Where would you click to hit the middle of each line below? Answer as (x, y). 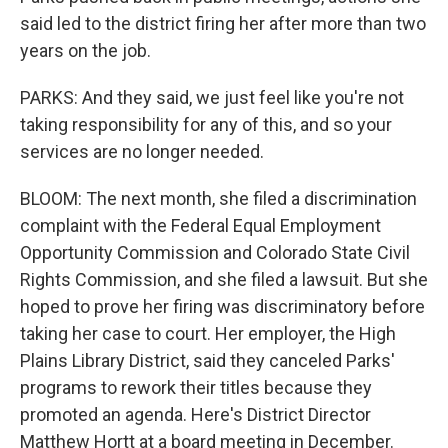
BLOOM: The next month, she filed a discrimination (218, 198)
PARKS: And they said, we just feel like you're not (212, 97)
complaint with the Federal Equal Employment (200, 225)
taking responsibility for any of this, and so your (206, 124)
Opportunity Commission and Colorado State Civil (215, 252)
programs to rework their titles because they (196, 387)
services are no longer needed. (142, 151)
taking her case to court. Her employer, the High (208, 333)
